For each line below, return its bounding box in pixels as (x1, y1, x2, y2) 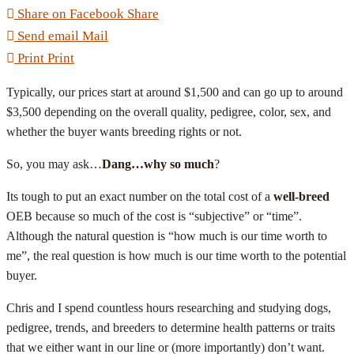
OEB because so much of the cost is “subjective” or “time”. (6, 209, 305, 223)
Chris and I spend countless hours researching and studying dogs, (6, 301, 331, 314)
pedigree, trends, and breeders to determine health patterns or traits (6, 321, 335, 334)
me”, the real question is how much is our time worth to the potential (6, 249, 346, 262)
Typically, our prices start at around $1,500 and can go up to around (6, 85, 343, 99)
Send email (17, 28, 79, 43)
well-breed (273, 190, 330, 203)
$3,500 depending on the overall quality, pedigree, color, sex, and (6, 105, 331, 119)
